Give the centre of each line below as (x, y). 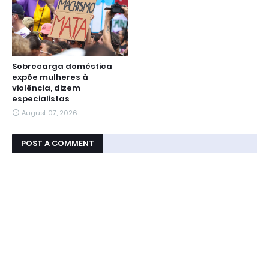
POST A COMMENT (58, 143)
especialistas (41, 99)
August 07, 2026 (50, 113)
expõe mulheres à (50, 77)
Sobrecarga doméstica (62, 66)
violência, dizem (46, 88)
